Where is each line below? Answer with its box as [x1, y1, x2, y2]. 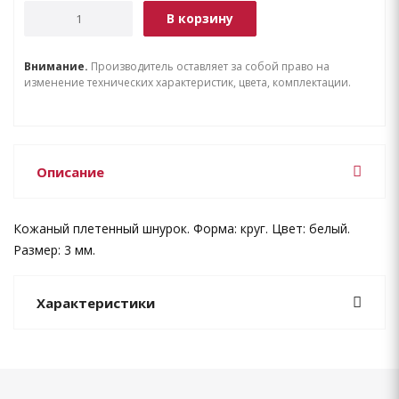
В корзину [167, 10, 233, 27]
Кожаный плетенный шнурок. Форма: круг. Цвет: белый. [13, 220, 350, 237]
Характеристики [37, 294, 155, 312]
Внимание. [24, 59, 88, 74]
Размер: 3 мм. [13, 241, 95, 258]
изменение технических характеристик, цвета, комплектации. [24, 75, 351, 90]
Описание [37, 163, 104, 181]
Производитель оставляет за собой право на [88, 59, 330, 74]
